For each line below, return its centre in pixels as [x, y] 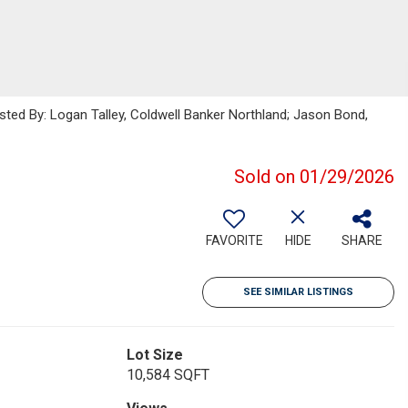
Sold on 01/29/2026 [314, 177]
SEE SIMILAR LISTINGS [298, 292]
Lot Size [154, 355]
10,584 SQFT [168, 375]
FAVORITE [234, 240]
